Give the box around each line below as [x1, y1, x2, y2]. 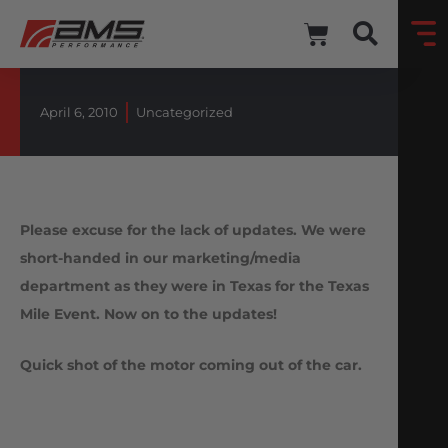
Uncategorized [136, 104, 233, 121]
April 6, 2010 [40, 104, 118, 121]
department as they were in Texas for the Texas [20, 277, 369, 296]
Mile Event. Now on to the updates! [20, 305, 277, 324]
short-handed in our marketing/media [20, 249, 301, 268]
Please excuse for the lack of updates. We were [20, 221, 366, 240]
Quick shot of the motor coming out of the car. [20, 355, 362, 374]
